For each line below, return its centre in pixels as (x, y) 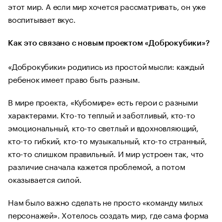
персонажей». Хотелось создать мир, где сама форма (109, 214)
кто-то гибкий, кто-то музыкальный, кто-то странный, (108, 140)
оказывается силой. (45, 179)
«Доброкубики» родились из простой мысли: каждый (106, 66)
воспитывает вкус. (42, 19)
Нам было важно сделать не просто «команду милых (105, 201)
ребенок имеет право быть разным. (74, 79)
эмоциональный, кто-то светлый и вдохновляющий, (103, 127)
